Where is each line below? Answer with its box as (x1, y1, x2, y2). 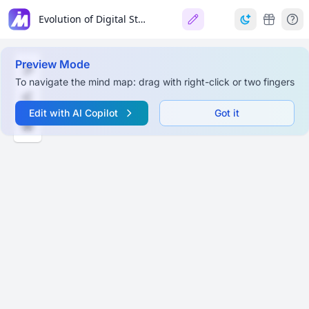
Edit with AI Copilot (28, 107, 118, 119)
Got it (214, 107, 239, 119)
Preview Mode (14, 57, 90, 71)
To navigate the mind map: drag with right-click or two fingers (14, 76, 295, 88)
